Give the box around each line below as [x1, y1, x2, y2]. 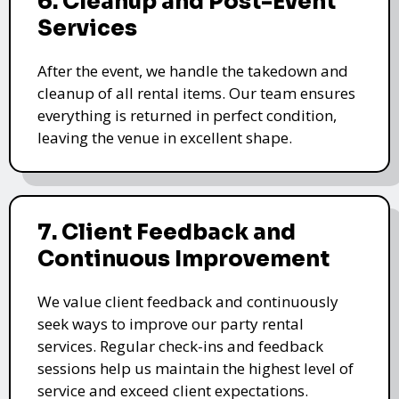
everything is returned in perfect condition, [37, 104, 337, 126]
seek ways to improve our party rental [37, 313, 304, 334]
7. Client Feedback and [37, 218, 296, 246]
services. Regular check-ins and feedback [37, 335, 323, 356]
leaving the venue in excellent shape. [37, 126, 292, 148]
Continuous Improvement [37, 245, 330, 273]
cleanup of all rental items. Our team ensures [37, 82, 355, 103]
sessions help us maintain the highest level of [37, 357, 354, 379]
